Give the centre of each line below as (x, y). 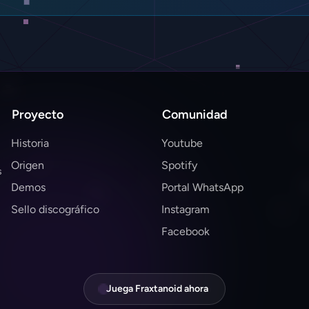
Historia (30, 143)
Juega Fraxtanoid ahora (157, 289)
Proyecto (38, 115)
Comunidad (195, 115)
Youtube (182, 143)
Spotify (179, 166)
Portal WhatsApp (202, 188)
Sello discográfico (55, 210)
